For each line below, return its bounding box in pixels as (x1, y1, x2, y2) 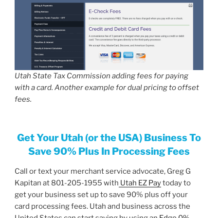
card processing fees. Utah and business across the (15, 201, 190, 211)
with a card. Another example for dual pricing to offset (15, 83, 199, 92)
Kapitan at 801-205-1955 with (15, 178, 119, 187)
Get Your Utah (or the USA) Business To (17, 131, 201, 144)
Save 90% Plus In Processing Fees (28, 145, 190, 157)
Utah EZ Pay (119, 178, 161, 187)
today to (161, 178, 191, 187)
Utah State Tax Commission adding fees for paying (15, 72, 188, 81)
